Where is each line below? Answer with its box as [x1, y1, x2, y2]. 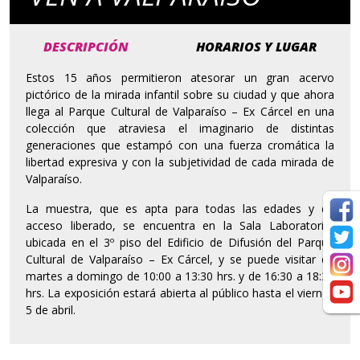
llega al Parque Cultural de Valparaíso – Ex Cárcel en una [26, 104, 334, 120]
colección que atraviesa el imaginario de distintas [26, 121, 334, 137]
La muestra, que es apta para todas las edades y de [26, 201, 334, 217]
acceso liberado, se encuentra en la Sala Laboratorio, [26, 218, 334, 234]
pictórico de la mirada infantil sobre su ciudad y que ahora [26, 87, 334, 103]
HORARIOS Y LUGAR [196, 38, 317, 56]
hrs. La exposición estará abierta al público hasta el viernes [26, 285, 334, 301]
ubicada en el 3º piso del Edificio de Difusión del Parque [26, 235, 334, 251]
